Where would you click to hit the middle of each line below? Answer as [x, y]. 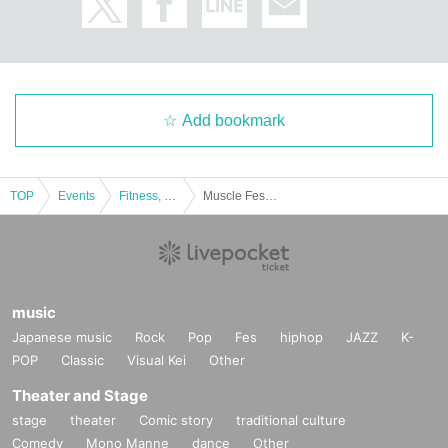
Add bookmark [233, 120]
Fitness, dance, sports [170, 195]
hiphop [301, 336]
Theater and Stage [80, 395]
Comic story [176, 419]
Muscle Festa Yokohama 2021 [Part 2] [271, 195]
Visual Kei [156, 359]
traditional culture [291, 419]
